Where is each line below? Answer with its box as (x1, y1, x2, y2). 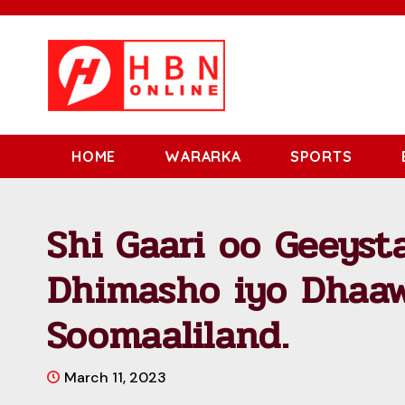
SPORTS (289, 147, 353, 165)
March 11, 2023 (64, 367, 166, 387)
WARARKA (165, 147, 241, 165)
